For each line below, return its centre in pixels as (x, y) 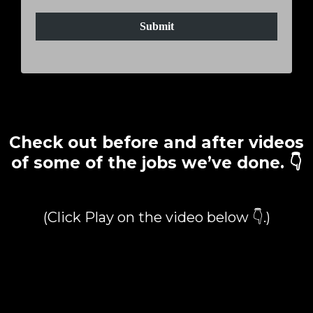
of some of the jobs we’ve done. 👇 (156, 162)
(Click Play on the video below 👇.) (156, 217)
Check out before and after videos (156, 142)
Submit (156, 26)
